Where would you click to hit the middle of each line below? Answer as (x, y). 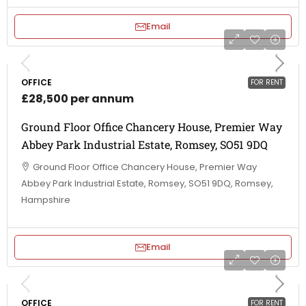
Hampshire (46, 200)
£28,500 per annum (78, 99)
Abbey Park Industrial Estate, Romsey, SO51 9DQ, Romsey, (147, 183)
